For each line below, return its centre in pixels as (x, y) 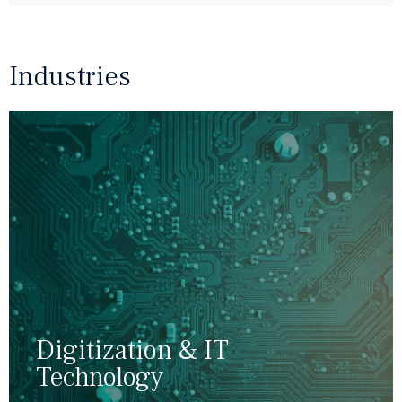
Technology (100, 377)
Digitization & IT (132, 350)
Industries (70, 77)
